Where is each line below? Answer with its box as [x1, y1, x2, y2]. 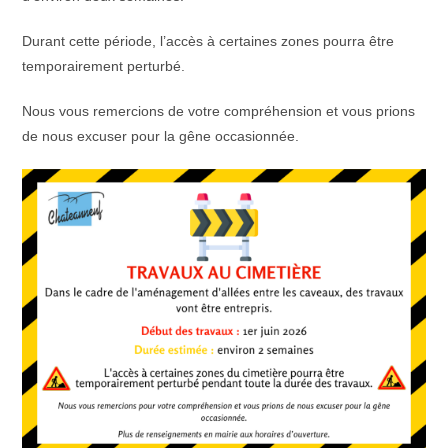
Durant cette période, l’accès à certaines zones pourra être [22, 33, 395, 49]
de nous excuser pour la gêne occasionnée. [22, 128, 300, 144]
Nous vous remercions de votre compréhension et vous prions [22, 103, 416, 119]
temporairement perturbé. [22, 58, 186, 74]
